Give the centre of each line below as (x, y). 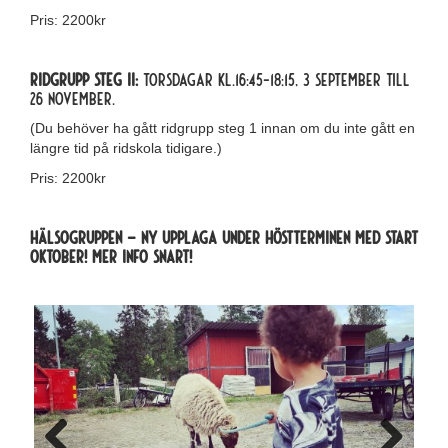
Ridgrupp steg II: (86, 79)
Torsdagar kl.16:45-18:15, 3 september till (276, 79)
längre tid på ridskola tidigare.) (126, 148)
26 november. (72, 98)
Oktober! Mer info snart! (111, 256)
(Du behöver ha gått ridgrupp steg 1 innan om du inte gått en (222, 128)
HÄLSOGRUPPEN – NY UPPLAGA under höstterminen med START (224, 237)
